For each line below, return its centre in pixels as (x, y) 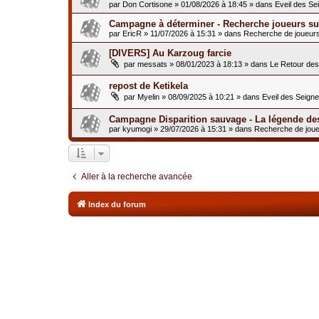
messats (152, 64)
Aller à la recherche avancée (137, 176)
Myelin (148, 97)
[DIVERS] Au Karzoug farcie (170, 53)
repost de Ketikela (148, 86)
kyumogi (137, 129)
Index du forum (117, 204)
